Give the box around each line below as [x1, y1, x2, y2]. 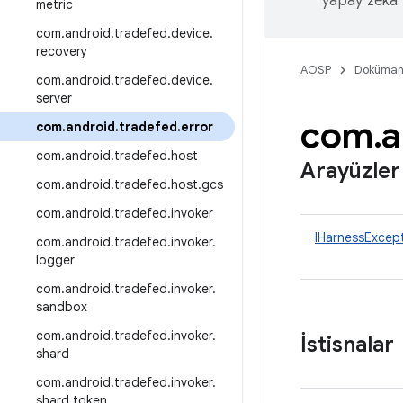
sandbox [36, 299, 87, 315]
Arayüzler [300, 157, 400, 184]
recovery [36, 43, 87, 59]
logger [36, 252, 75, 268]
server [36, 90, 72, 106]
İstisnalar [300, 331, 394, 358]
